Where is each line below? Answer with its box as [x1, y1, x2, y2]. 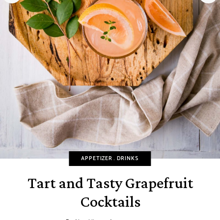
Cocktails [80, 192, 140, 211]
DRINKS [116, 154, 139, 164]
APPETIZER [81, 154, 112, 164]
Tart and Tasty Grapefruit [27, 174, 193, 192]
